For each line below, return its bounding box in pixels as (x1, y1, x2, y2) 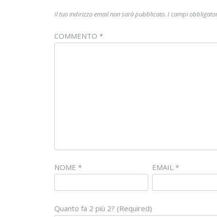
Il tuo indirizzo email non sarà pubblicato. (54, 10, 166, 19)
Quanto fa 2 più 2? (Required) (54, 203, 152, 213)
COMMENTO (54, 31, 99, 41)
